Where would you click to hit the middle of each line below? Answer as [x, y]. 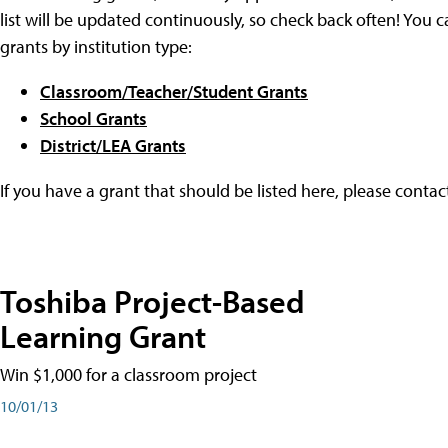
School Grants [93, 118]
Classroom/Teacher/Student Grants [174, 91]
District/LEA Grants [113, 145]
